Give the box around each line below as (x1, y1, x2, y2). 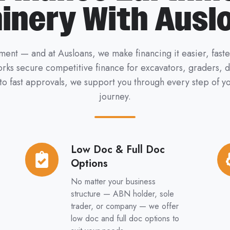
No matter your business (71, 176, 156, 188)
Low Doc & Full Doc (71, 142, 165, 157)
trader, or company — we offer (71, 200, 179, 213)
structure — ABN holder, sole (71, 188, 175, 200)
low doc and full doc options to (71, 213, 180, 225)
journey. (99, 90, 131, 104)
